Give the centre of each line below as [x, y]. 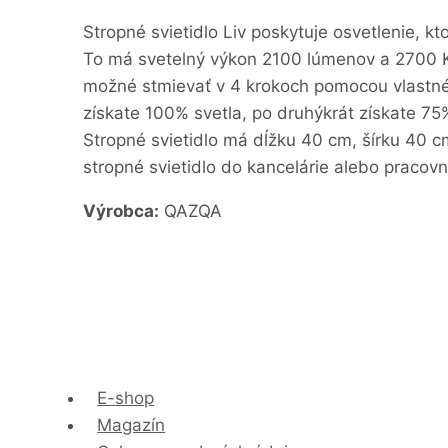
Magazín [131, 424]
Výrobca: [121, 211]
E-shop [126, 397]
